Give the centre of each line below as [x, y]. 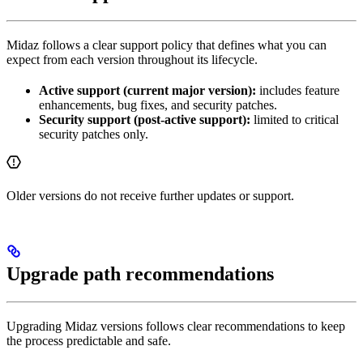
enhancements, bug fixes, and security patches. [158, 105]
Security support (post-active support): [145, 120]
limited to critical [295, 120]
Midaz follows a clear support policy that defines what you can [167, 45]
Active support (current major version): [147, 91]
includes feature [298, 91]
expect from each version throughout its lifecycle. [132, 60]
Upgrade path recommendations [140, 274]
